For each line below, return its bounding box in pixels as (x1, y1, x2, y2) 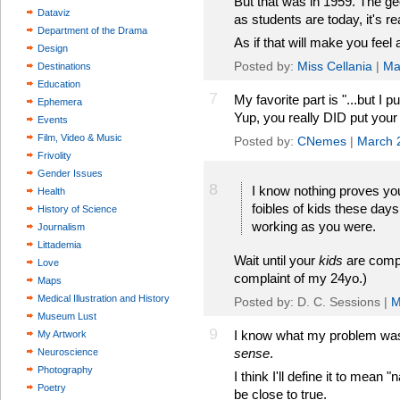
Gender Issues (37, 168, 103, 179)
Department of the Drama (37, 25, 147, 36)
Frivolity (37, 150, 71, 161)
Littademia (37, 239, 81, 250)
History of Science (37, 204, 117, 214)
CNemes (297, 134, 346, 148)
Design (37, 43, 68, 54)
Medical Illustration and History (37, 293, 170, 304)
